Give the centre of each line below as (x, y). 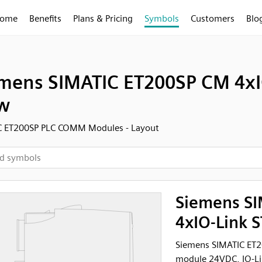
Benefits (45, 18)
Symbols (162, 18)
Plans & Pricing (103, 18)
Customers (213, 18)
